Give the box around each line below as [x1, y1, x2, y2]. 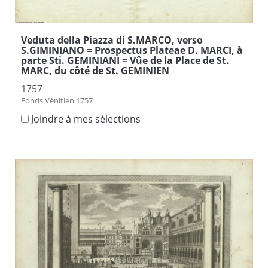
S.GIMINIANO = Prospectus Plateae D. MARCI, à [21, 43, 243, 57]
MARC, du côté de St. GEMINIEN [21, 63, 169, 77]
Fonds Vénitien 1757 [21, 95, 93, 106]
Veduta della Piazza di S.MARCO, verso [21, 33, 203, 47]
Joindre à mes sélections [31, 112, 141, 126]
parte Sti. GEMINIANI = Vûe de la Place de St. [21, 53, 229, 67]
